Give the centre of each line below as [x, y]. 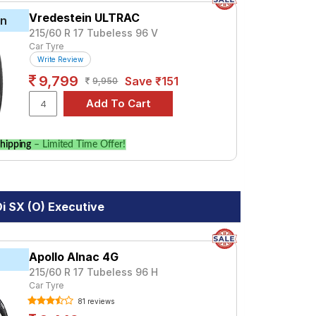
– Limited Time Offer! [79, 145]
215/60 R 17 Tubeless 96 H [94, 272]
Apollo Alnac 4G [74, 257]
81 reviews [95, 301]
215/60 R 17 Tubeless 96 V [94, 33]
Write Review [61, 59]
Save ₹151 [152, 81]
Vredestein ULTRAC [85, 18]
